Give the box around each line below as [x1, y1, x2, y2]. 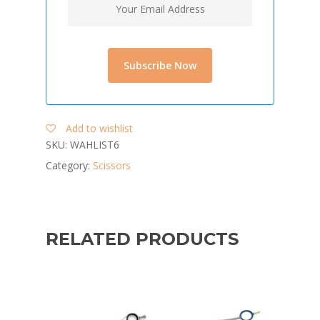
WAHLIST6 [70, 138, 119, 152]
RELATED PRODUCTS [46, 229, 239, 250]
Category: [46, 159, 93, 173]
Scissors [93, 159, 131, 173]
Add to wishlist [66, 121, 133, 136]
